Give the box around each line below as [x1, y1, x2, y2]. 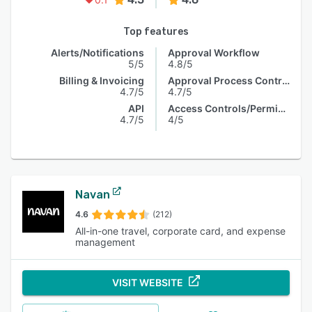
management [75, 236, 135, 248]
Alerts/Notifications [51, 47, 144, 58]
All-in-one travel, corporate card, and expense [75, 225, 286, 237]
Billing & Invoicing [59, 75, 144, 86]
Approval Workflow [168, 47, 260, 58]
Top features [123, 26, 189, 38]
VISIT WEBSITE [112, 276, 183, 288]
